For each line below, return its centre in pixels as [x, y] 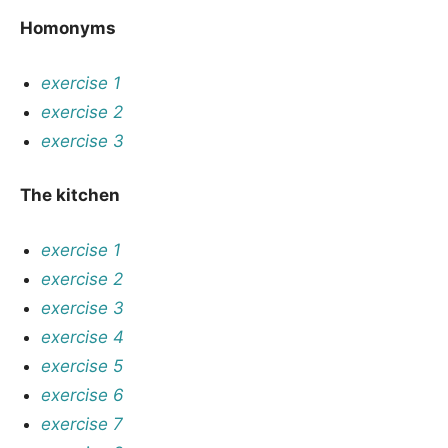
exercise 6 [83, 394]
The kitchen [70, 195]
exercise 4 [83, 336]
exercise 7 [82, 423]
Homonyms [68, 28]
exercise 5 [82, 365]
